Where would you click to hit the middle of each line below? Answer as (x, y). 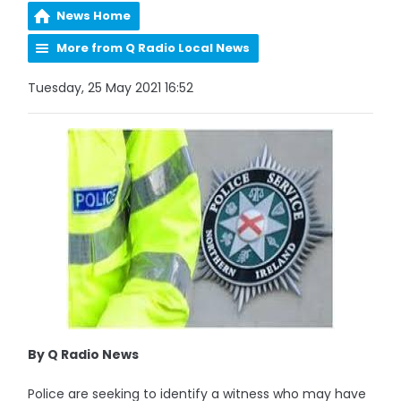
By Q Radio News (84, 354)
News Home (94, 16)
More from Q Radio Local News (154, 48)
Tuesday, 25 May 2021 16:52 (111, 88)
